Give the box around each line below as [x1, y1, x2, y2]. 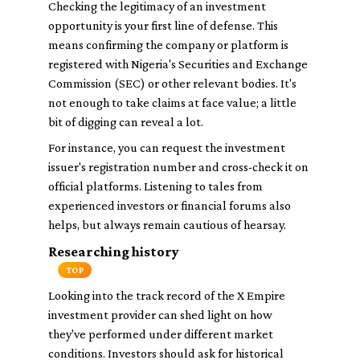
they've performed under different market [48, 327, 273, 341]
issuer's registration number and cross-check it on [48, 160, 309, 174]
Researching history [48, 243, 179, 260]
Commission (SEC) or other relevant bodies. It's [48, 76, 297, 90]
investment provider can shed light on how [48, 308, 272, 321]
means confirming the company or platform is [48, 38, 288, 51]
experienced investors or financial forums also [48, 198, 291, 212]
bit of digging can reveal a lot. [48, 115, 203, 129]
